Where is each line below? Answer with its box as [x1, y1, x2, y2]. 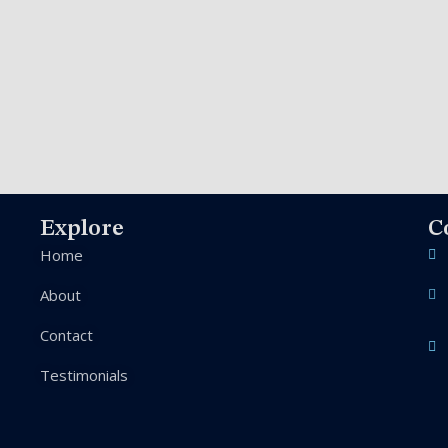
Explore [40, 217, 124, 241]
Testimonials [40, 365, 128, 386]
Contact [40, 325, 93, 346]
